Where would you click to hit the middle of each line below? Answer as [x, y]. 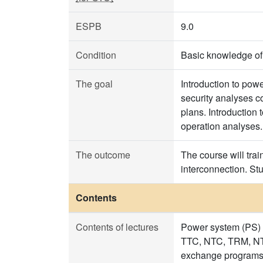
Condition [96, 55]
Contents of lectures [117, 227]
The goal [94, 84]
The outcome [103, 155]
